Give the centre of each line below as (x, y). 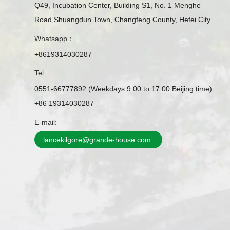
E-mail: (46, 122)
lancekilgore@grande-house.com (97, 140)
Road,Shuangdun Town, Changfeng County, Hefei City (123, 20)
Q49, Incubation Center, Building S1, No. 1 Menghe (118, 5)
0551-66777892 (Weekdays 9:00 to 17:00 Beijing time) (123, 89)
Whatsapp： (55, 38)
